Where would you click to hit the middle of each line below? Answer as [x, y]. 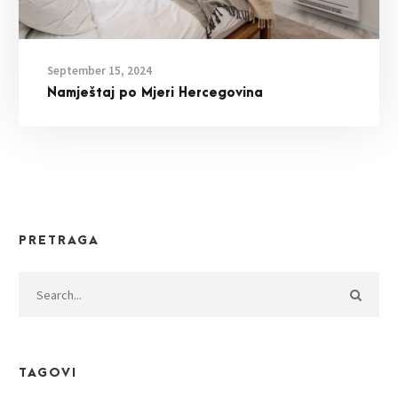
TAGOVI [48, 373]
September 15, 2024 [99, 71]
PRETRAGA [59, 241]
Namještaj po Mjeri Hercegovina [155, 93]
